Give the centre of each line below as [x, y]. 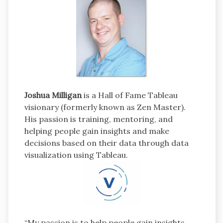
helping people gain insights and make [97, 131]
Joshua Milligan [54, 95]
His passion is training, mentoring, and [98, 119]
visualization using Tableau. [76, 155]
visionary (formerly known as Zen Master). [105, 107]
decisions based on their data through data [106, 143]
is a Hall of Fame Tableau [130, 95]
